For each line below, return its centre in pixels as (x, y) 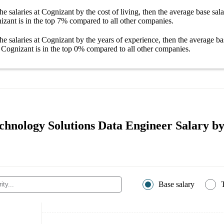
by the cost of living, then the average (135, 11)
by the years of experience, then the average (145, 39)
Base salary (176, 184)
